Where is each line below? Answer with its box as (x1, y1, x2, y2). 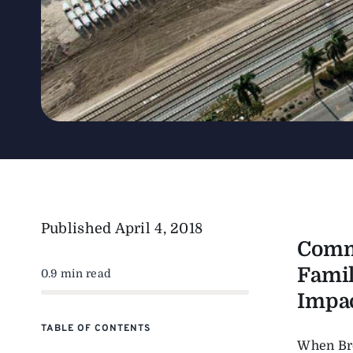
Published (40, 221, 115, 237)
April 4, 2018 (114, 221, 203, 237)
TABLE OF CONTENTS (40, 322, 150, 336)
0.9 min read (40, 267, 112, 281)
